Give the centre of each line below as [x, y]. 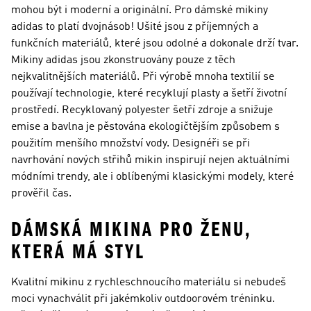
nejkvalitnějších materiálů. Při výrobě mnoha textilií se [143, 77]
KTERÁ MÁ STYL [78, 252]
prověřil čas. [41, 194]
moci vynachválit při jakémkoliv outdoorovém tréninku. [143, 299]
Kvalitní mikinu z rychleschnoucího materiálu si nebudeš [149, 283]
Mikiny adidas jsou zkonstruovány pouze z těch [123, 60]
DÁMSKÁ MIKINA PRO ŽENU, [131, 230]
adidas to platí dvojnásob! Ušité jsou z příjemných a [135, 27]
